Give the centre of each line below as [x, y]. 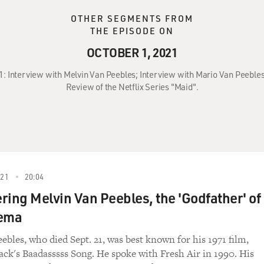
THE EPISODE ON [132, 31]
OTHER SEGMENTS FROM [132, 18]
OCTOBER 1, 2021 [132, 52]
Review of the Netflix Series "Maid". [132, 87]
